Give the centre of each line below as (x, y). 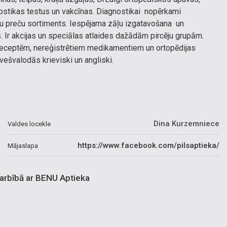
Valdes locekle (29, 124)
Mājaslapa (23, 145)
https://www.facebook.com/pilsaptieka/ (148, 145)
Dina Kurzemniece (186, 124)
